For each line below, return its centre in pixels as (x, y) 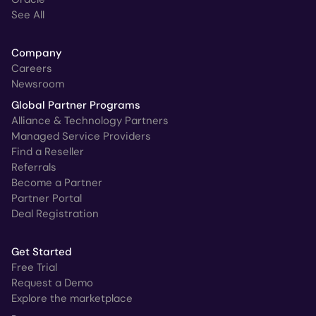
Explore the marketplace (72, 299)
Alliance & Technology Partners (90, 121)
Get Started (42, 252)
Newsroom (38, 84)
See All (28, 15)
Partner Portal (47, 199)
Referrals (34, 168)
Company (37, 53)
